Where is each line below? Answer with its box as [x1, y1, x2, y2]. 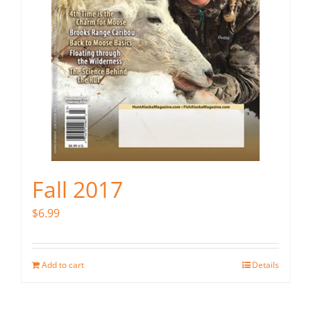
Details [252, 258, 279, 271]
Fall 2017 [32, 174, 123, 204]
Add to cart [42, 258, 84, 271]
